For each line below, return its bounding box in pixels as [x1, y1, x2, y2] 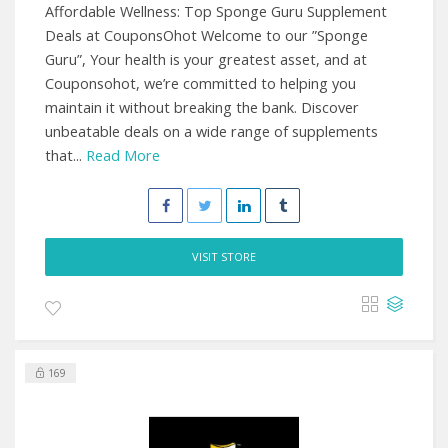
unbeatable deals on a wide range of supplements [45, 122, 378, 141]
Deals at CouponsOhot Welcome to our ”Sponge [45, 26, 368, 45]
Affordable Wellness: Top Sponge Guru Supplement [45, 2, 387, 21]
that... [45, 146, 86, 165]
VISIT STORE [192, 249, 256, 264]
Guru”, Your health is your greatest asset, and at [45, 50, 367, 69]
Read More [86, 146, 160, 165]
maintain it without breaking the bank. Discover [45, 98, 359, 117]
